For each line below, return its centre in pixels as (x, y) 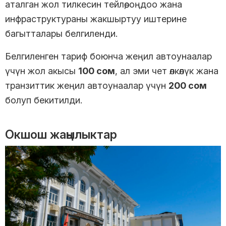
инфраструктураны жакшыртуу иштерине (96, 19)
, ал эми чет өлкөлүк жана (167, 71)
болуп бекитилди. (44, 100)
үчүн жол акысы (42, 71)
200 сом (188, 85)
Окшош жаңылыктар (61, 134)
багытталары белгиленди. (61, 33)
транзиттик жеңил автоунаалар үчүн (87, 85)
